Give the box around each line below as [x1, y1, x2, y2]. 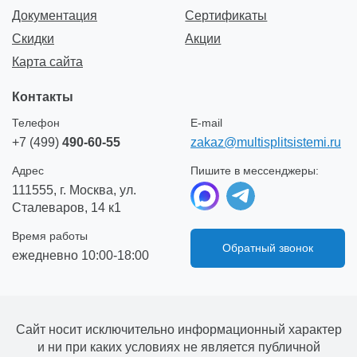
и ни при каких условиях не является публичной [37, 339, 320, 354]
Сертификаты [185, 8, 268, 22]
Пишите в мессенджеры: [190, 163, 319, 177]
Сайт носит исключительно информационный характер [15, 322, 342, 336]
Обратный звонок [222, 241, 313, 254]
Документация [12, 8, 97, 22]
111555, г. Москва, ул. [12, 182, 136, 197]
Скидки [12, 31, 54, 45]
